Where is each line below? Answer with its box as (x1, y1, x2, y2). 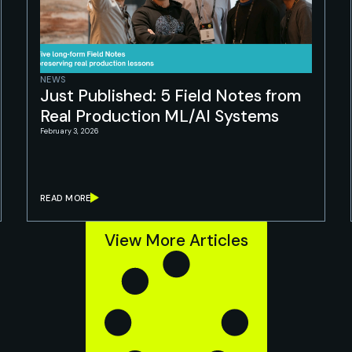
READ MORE (40, 192, 91, 203)
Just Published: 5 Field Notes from (40, 85, 301, 107)
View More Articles (104, 229, 248, 251)
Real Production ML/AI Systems (40, 105, 279, 127)
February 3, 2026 (40, 126, 98, 136)
